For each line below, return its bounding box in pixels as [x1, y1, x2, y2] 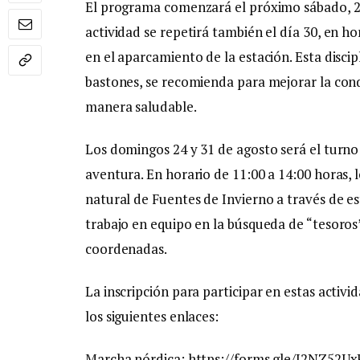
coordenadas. [85, 239, 167, 258]
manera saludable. [85, 96, 197, 116]
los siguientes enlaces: [85, 307, 219, 326]
